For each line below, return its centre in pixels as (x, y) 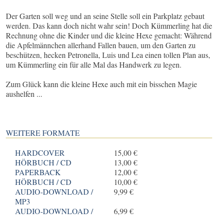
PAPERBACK (38, 172)
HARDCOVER (40, 153)
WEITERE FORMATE (43, 133)
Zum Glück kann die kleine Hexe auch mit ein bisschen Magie (101, 84)
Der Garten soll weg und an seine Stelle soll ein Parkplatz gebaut (105, 16)
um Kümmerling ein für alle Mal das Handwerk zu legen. (94, 65)
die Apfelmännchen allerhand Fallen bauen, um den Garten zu (101, 45)
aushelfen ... (24, 94)
